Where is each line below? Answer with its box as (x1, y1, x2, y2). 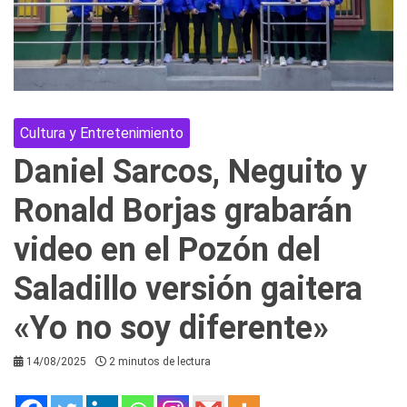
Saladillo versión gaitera (14, 269, 362, 308)
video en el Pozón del (14, 230, 321, 269)
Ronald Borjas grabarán (14, 191, 352, 230)
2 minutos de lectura (109, 354, 211, 368)
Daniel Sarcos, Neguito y (14, 152, 367, 191)
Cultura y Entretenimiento (20, 124, 184, 142)
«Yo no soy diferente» (14, 308, 329, 347)
